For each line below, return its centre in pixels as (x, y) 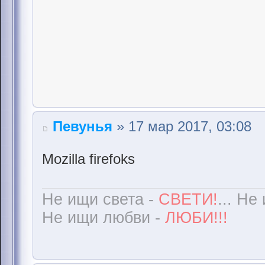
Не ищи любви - (104, 217)
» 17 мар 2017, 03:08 (182, 127)
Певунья (83, 127)
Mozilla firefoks (88, 159)
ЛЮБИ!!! (196, 217)
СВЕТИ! (188, 199)
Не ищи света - (100, 199)
